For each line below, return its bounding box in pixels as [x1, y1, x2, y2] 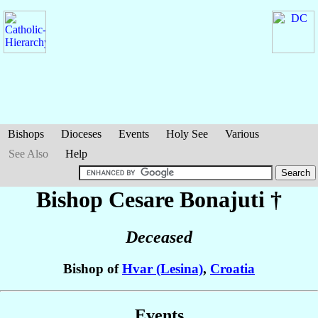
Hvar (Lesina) [122, 261, 203, 277]
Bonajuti [180, 187, 265, 212]
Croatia [210, 261, 255, 277]
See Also [9, 148, 48, 160]
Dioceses [61, 128, 102, 140]
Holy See [166, 128, 208, 140]
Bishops [8, 128, 44, 140]
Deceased [126, 228, 192, 247]
